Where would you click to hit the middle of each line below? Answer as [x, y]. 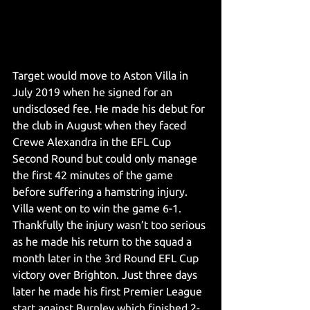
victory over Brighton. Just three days [106, 275]
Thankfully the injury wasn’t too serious [110, 225]
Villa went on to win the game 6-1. [98, 209]
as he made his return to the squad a [103, 242]
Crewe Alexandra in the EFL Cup [93, 142]
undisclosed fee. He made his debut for [110, 109]
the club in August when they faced [101, 126]
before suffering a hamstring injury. [101, 192]
